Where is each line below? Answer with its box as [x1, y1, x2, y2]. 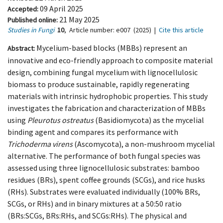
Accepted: [7, 4, 38, 13]
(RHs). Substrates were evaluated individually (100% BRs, [7, 187, 200, 197]
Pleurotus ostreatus [27, 115, 94, 125]
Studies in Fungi [7, 25, 54, 34]
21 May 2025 [58, 14, 100, 24]
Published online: [7, 15, 58, 24]
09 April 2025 [38, 3, 83, 13]
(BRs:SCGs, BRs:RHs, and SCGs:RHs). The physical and [7, 211, 187, 221]
